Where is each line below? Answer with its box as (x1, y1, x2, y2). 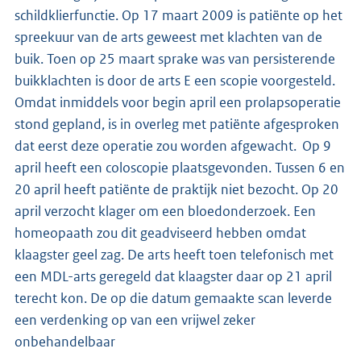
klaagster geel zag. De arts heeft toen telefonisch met (15, 245, 334, 263)
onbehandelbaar (15, 332, 115, 351)
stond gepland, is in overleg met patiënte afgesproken (15, 114, 339, 133)
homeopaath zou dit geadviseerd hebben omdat (15, 223, 306, 242)
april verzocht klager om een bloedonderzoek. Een (15, 201, 316, 220)
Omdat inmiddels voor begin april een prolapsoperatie (15, 93, 341, 111)
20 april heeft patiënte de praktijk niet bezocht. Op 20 (15, 180, 338, 198)
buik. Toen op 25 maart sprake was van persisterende (15, 49, 335, 68)
